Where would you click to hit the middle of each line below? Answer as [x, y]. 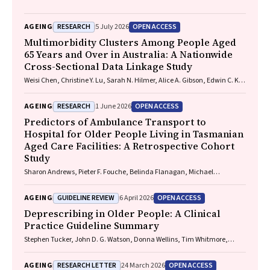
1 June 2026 [114, 106]
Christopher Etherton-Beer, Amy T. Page [84, 249]
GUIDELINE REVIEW [86, 198]
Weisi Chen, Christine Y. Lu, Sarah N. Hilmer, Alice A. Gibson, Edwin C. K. [132, 80]
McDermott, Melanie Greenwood [74, 182]
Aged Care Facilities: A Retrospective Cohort [129, 146]
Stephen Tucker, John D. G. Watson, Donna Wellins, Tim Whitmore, [126, 240]
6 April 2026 [137, 198]
